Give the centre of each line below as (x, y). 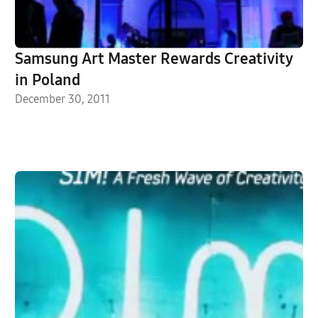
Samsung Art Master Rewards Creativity (154, 59)
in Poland (47, 80)
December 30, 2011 (62, 99)
